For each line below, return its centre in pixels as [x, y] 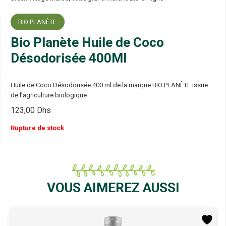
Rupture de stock [37, 128]
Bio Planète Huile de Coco [87, 43]
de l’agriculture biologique [48, 95]
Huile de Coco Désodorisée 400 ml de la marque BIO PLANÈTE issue [109, 85]
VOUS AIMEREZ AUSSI [113, 188]
